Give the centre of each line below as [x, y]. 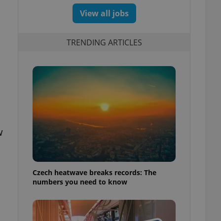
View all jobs [104, 13]
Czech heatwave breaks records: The [94, 172]
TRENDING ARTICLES [104, 42]
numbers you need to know [80, 182]
